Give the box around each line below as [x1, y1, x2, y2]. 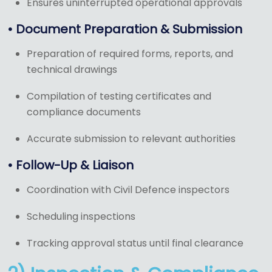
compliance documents [27, 105, 141, 120]
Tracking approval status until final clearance [27, 236, 243, 251]
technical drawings [27, 63, 117, 77]
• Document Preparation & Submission [7, 21, 242, 38]
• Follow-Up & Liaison [7, 157, 134, 174]
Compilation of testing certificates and [27, 89, 211, 104]
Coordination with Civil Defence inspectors [27, 183, 229, 197]
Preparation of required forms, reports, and [27, 47, 233, 61]
